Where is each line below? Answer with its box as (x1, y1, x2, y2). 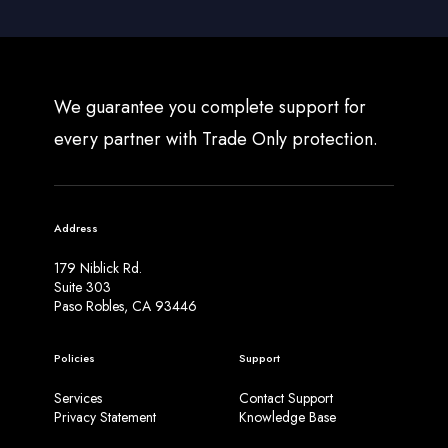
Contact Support (239, 387, 333, 408)
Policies (53, 349, 95, 366)
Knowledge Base (239, 406, 336, 427)
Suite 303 (53, 276, 111, 297)
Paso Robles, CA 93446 (53, 295, 197, 316)
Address (53, 219, 98, 236)
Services (53, 387, 102, 408)
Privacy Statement (53, 406, 156, 427)
